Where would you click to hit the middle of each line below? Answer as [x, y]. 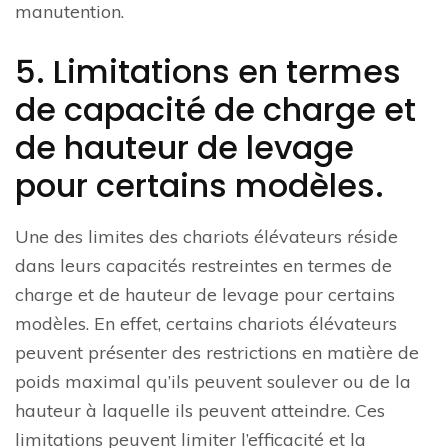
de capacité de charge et [215, 110]
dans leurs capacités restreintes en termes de [203, 266]
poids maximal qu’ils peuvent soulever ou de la [213, 382]
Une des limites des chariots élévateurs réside [206, 237]
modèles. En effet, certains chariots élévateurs [206, 324]
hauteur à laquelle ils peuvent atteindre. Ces [200, 411]
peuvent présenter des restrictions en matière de [217, 353]
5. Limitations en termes [208, 72]
